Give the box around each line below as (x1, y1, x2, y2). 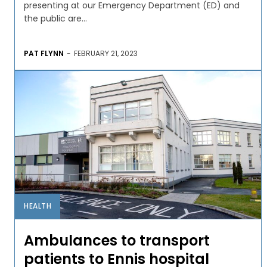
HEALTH (24, 200, 51, 211)
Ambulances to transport (24, 230, 210, 250)
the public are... (24, 12, 87, 24)
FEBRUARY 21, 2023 (74, 48, 138, 58)
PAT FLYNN (24, 48, 64, 58)
